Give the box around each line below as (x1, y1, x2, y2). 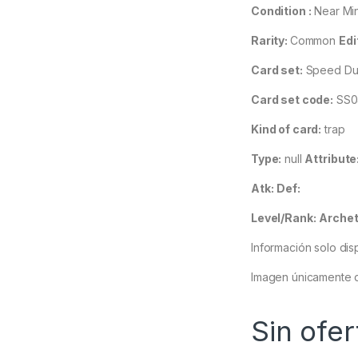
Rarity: (251, 34, 290, 48)
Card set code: (251, 93, 334, 107)
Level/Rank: (251, 211, 316, 225)
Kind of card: (251, 122, 322, 137)
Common (289, 34, 339, 48)
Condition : (251, 4, 312, 18)
